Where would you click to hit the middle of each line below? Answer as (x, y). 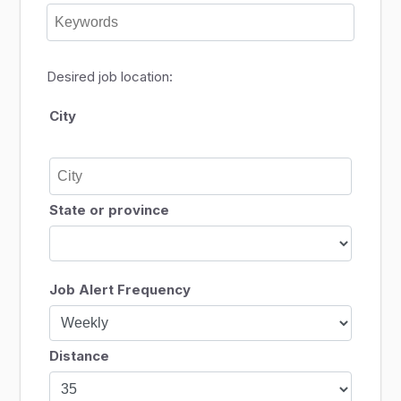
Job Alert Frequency (119, 290)
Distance (79, 356)
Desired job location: (110, 77)
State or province (109, 210)
